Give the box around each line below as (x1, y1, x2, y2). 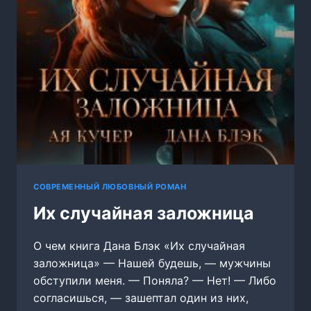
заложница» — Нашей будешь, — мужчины (33, 255, 271, 270)
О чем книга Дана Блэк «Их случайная (33, 238, 245, 253)
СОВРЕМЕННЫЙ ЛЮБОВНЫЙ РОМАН (33, 181, 187, 192)
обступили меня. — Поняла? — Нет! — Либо (33, 273, 276, 287)
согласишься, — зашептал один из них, (33, 290, 249, 305)
